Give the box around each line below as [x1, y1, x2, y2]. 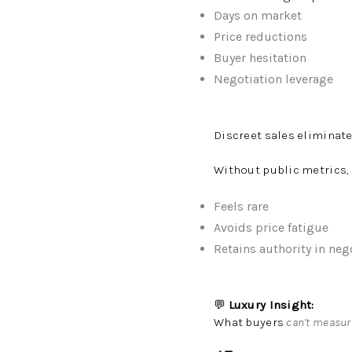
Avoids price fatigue [214, 220, 328, 235]
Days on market [214, 8, 302, 23]
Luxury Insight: [228, 298, 314, 312]
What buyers [214, 315, 287, 329]
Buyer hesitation [214, 50, 306, 65]
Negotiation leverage [214, 71, 333, 86]
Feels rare [214, 199, 269, 214]
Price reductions [214, 29, 307, 44]
